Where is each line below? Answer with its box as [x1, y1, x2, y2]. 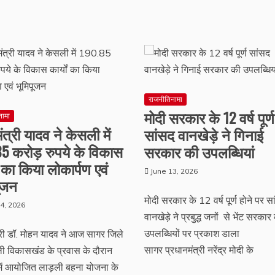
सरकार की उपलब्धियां [144, 141, 254, 163]
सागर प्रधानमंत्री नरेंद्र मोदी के [144, 244, 254, 256]
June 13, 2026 [150, 166, 198, 176]
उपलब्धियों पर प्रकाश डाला [144, 227, 239, 239]
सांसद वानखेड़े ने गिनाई [144, 123, 263, 145]
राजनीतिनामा [148, 95, 182, 104]
